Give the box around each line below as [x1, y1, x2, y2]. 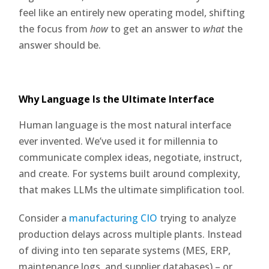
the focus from [19, 22, 91, 35]
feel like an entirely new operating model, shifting [19, 5, 246, 19]
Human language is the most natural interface [19, 118, 232, 131]
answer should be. [19, 38, 101, 52]
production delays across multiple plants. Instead [19, 227, 243, 241]
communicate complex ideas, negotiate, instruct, [19, 150, 243, 164]
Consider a [19, 211, 70, 225]
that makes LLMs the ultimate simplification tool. [19, 183, 245, 196]
